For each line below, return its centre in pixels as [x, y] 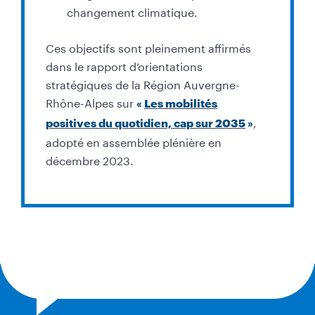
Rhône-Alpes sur [91, 102]
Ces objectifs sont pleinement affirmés [148, 47]
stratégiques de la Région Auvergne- [143, 84]
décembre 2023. [90, 160]
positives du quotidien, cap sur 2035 [146, 123]
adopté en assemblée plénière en [134, 141]
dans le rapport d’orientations [124, 65]
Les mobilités [181, 103]
